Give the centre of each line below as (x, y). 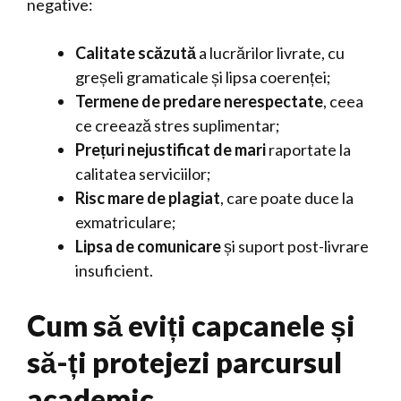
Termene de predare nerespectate (199, 101)
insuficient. (114, 270)
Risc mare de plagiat (148, 198)
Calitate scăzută (136, 53)
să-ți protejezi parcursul (184, 362)
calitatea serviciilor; (143, 174)
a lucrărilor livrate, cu (270, 53)
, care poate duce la (287, 198)
